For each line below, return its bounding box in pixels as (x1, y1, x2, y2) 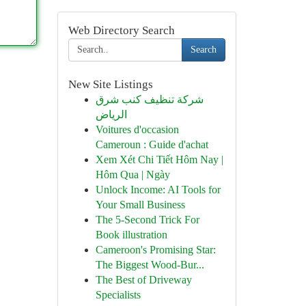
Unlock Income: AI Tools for (95, 184, 221, 195)
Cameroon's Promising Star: (95, 244, 216, 255)
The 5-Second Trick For (95, 214, 199, 225)
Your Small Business (95, 199, 185, 210)
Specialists (95, 289, 141, 301)
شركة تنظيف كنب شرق (95, 94, 204, 105)
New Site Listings (68, 78, 153, 91)
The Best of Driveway (95, 274, 192, 286)
